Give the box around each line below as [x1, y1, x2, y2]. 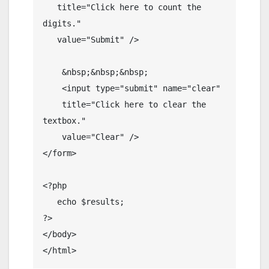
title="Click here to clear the [43, 100, 62, 110]
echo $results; [43, 197, 57, 207]
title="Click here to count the [43, 2, 57, 13]
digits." [43, 19, 81, 29]
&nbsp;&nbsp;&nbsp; [43, 67, 62, 77]
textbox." [43, 116, 86, 126]
